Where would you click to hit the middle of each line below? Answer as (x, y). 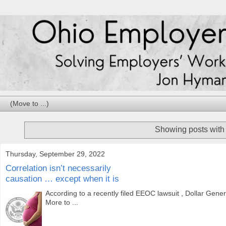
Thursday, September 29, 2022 (55, 154)
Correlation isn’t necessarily (58, 168)
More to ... (62, 203)
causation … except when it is (62, 179)
